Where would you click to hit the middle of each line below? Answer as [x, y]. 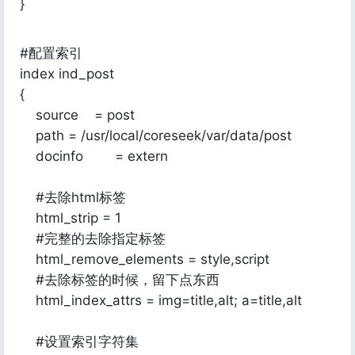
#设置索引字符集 [79, 342]
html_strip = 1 [71, 218]
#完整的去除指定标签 [93, 239]
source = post [77, 115]
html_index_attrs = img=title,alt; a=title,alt [161, 300]
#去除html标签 [73, 197]
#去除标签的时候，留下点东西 [120, 280]
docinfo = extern [94, 156]
